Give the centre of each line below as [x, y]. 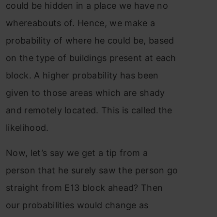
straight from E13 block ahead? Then [85, 187]
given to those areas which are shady [85, 93]
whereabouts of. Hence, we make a [81, 23]
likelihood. [27, 127]
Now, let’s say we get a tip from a [77, 153]
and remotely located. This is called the [89, 110]
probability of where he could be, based [90, 40]
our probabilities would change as [77, 205]
